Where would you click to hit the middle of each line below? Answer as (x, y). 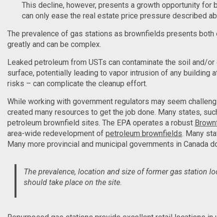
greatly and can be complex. (54, 44)
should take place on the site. (73, 182)
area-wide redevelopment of (56, 133)
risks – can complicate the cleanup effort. (77, 83)
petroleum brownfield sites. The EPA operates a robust (101, 123)
